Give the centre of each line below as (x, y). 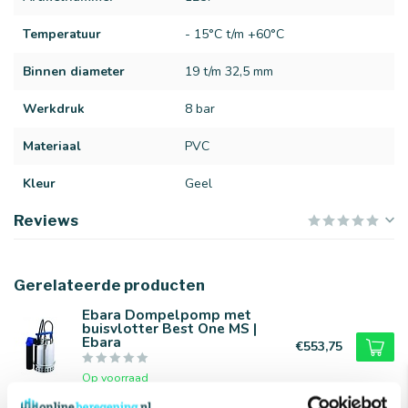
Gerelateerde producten (109, 285)
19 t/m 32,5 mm (229, 71)
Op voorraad (115, 377)
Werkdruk (54, 108)
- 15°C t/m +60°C (235, 34)
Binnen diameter (74, 71)
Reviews (46, 220)
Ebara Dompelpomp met (167, 314)
